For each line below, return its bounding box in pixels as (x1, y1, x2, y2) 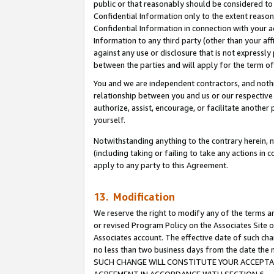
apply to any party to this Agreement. (94, 160, 228, 171)
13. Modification (94, 191, 175, 204)
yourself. (94, 115, 125, 125)
